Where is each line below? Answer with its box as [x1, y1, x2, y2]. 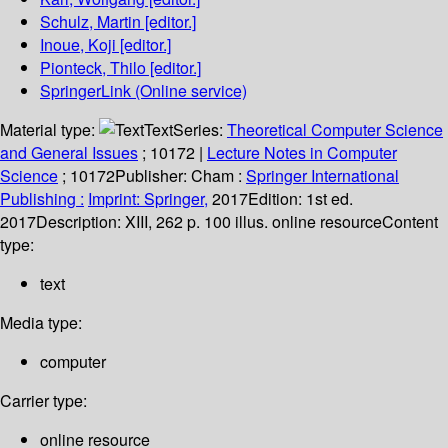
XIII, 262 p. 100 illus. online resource [125, 210, 382, 234]
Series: [173, 118, 227, 142]
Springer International [246, 164, 399, 188]
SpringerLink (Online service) [40, 79, 247, 103]
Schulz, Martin [40, 10, 141, 34]
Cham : [191, 164, 242, 188]
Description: [36, 210, 125, 234]
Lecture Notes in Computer [207, 141, 397, 165]
